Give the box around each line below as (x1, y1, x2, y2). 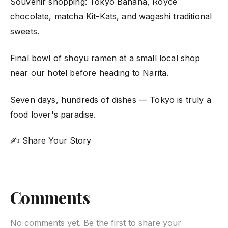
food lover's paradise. (10, 109, 96, 120)
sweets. (10, 25, 40, 36)
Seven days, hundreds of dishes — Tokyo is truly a (10, 94, 211, 105)
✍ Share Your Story (10, 135, 91, 146)
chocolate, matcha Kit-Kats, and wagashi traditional (10, 11, 212, 21)
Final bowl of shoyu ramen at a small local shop (10, 52, 201, 63)
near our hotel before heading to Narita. (10, 67, 169, 78)
